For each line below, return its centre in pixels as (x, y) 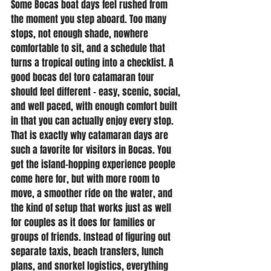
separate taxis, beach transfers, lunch (88, 251)
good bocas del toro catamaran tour (84, 77)
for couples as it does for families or (84, 222)
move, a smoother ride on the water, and (93, 193)
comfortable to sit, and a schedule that (89, 48)
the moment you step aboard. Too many (90, 19)
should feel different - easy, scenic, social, (97, 92)
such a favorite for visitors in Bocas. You (92, 150)
